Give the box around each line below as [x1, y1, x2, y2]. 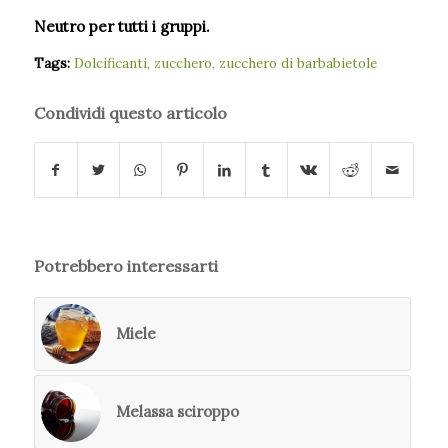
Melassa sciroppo [115, 402, 239, 422]
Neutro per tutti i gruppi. [33, 16, 210, 36]
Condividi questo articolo [33, 103, 227, 124]
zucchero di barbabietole [218, 54, 377, 73]
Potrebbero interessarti [33, 256, 218, 277]
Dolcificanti [73, 54, 147, 73]
